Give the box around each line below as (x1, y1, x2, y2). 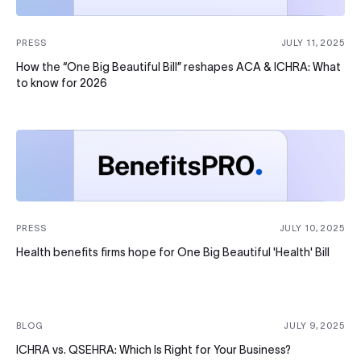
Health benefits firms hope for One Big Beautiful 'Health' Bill (16, 246, 330, 259)
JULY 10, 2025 (279, 223, 345, 234)
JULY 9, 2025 (284, 321, 345, 331)
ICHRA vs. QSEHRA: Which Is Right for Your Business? (16, 343, 291, 357)
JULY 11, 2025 (280, 38, 345, 48)
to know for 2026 (16, 77, 107, 90)
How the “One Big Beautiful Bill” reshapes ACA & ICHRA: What (16, 60, 341, 74)
